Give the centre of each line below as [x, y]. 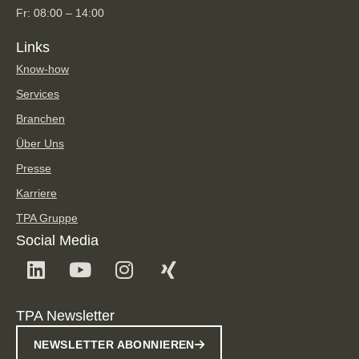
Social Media [57, 240]
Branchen [40, 118]
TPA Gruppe [47, 218]
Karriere [36, 193]
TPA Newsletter [65, 315]
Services [38, 93]
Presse [34, 168]
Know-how [42, 69]
